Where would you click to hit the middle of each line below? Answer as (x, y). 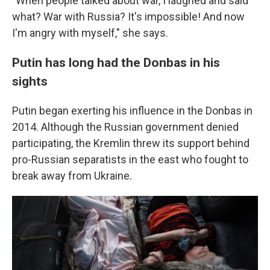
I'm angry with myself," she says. (90, 33)
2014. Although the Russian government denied (125, 127)
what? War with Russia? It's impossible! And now (128, 17)
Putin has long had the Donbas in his (116, 63)
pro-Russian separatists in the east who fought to (130, 160)
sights (30, 81)
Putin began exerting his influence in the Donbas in (132, 111)
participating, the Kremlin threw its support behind (131, 143)
